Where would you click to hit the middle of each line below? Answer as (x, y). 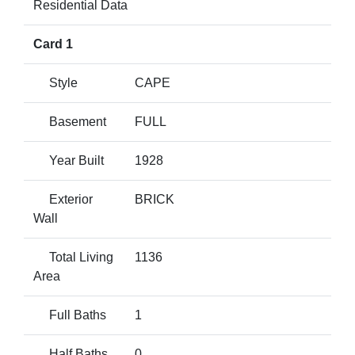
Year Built (69, 160)
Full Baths (70, 315)
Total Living (73, 257)
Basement (70, 122)
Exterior (63, 199)
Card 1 (53, 44)
